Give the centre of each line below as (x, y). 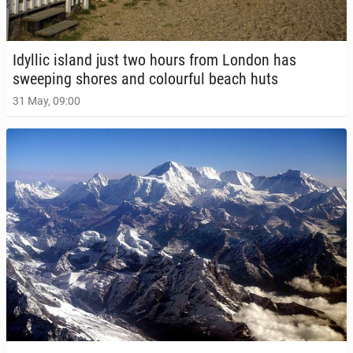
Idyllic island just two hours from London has (154, 59)
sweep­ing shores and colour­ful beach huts (145, 78)
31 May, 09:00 (46, 100)
